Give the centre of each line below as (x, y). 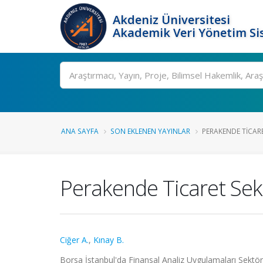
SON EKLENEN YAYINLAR (150, 131)
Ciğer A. (74, 240)
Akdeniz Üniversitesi (171, 20)
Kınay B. (109, 240)
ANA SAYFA (80, 131)
